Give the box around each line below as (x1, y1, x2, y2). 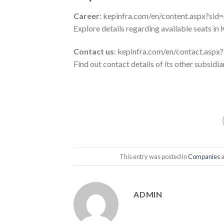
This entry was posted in (119, 152, 188, 160)
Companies (187, 152, 220, 160)
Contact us (73, 46, 114, 56)
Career (73, 10, 99, 20)
